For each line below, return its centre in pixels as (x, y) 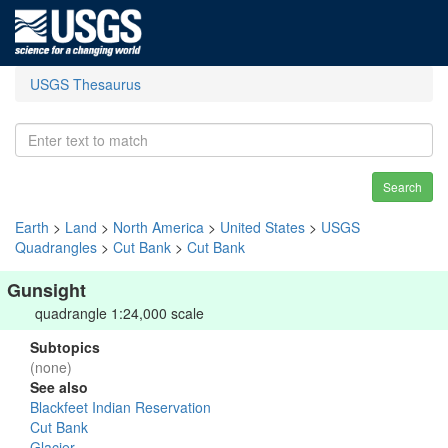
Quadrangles (56, 247)
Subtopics (65, 347)
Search (402, 186)
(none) (51, 367)
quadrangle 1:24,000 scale (119, 313)
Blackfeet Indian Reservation (120, 407)
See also (59, 387)
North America (158, 227)
